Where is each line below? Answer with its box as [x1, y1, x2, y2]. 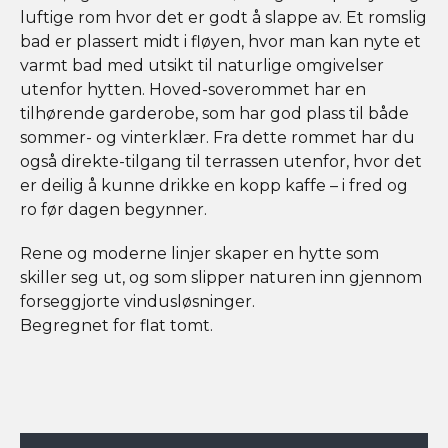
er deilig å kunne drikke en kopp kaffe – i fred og [20, 175, 408, 195]
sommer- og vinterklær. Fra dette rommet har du [20, 127, 415, 147]
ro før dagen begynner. [20, 199, 207, 219]
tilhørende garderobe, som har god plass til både [20, 103, 409, 123]
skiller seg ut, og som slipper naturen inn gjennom [20, 267, 422, 287]
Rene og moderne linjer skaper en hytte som [20, 243, 379, 263]
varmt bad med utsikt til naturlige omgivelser [20, 55, 384, 75]
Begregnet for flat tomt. [20, 315, 213, 335]
